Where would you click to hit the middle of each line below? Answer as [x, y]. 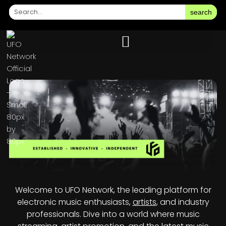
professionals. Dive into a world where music [113, 214]
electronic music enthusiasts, [75, 202]
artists [144, 202]
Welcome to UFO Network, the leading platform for [113, 190]
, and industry [183, 202]
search [201, 12]
